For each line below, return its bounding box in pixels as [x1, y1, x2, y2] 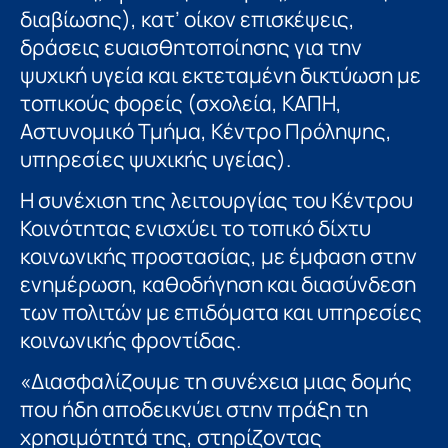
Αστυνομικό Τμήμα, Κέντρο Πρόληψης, [20, 117, 392, 146]
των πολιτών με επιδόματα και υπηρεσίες [20, 297, 422, 326]
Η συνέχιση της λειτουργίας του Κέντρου [20, 185, 413, 214]
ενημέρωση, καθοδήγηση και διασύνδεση [20, 269, 416, 298]
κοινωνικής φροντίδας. [20, 325, 241, 354]
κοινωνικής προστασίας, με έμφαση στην [20, 241, 417, 270]
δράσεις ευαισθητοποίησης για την [20, 33, 362, 62]
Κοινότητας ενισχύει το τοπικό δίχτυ [20, 213, 371, 242]
